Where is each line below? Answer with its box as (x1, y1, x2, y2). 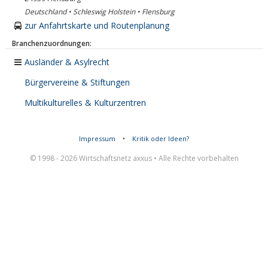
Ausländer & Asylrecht (25, 56, 109, 68)
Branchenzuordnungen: (12, 38, 92, 48)
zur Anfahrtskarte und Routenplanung (25, 20, 169, 31)
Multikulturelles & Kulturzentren (25, 97, 146, 108)
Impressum (79, 134, 115, 143)
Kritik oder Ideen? (132, 134, 189, 143)
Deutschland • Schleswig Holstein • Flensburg (25, 7, 175, 17)
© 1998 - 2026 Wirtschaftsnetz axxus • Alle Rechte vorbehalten (29, 153, 239, 163)
